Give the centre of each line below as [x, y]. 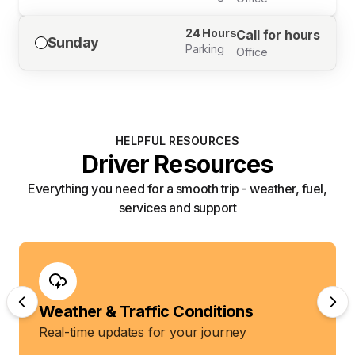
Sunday [73, 42]
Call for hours [278, 34]
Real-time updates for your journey [143, 332]
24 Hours [211, 32]
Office [252, 52]
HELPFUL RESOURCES [177, 140]
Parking [204, 48]
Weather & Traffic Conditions [146, 311]
